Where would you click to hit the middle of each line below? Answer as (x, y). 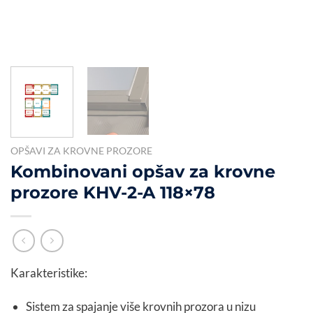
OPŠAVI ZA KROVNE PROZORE (81, 151)
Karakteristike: (49, 273)
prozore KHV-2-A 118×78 (113, 193)
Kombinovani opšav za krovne (143, 172)
